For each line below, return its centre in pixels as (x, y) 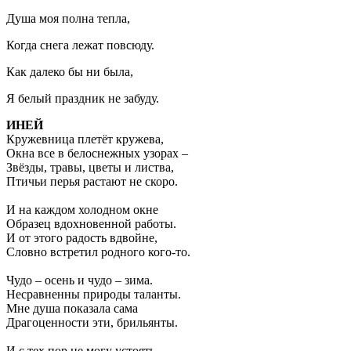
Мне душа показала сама (72, 308)
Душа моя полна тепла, (68, 18)
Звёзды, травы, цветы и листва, (90, 167)
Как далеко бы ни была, (70, 72)
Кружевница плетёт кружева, (85, 139)
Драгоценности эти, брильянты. (92, 322)
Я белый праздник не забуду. (83, 98)
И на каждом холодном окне (82, 210)
